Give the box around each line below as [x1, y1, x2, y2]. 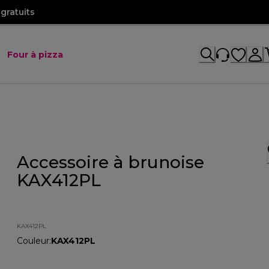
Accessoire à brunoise [17, 151, 205, 172]
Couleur [17, 235, 50, 246]
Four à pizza [7, 49, 63, 60]
